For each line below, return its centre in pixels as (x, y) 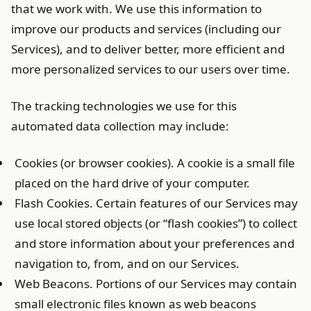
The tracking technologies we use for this (124, 106)
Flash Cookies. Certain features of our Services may (156, 203)
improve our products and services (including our (146, 29)
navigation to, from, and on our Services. (127, 263)
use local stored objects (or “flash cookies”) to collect (156, 223)
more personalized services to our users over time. (151, 69)
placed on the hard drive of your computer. (132, 183)
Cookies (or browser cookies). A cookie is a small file (155, 163)
